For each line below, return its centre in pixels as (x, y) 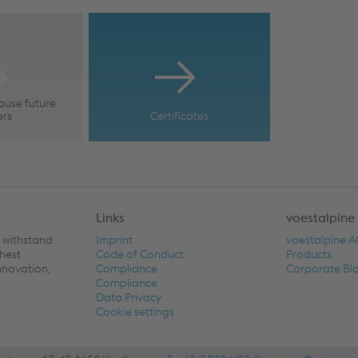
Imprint (114, 239)
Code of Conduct (139, 254)
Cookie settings (135, 311)
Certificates (179, 115)
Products (309, 254)
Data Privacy (128, 297)
